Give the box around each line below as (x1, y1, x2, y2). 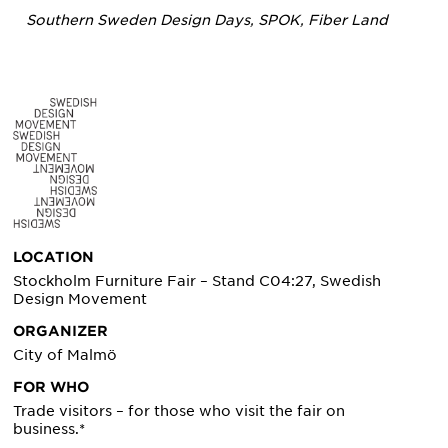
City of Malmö (13, 345, 118, 364)
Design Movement (13, 289, 148, 308)
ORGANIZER (13, 322, 109, 340)
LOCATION (13, 248, 95, 266)
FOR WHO (13, 378, 90, 396)
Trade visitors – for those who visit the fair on (13, 401, 346, 420)
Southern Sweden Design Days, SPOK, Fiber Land (26, 10, 388, 29)
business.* (13, 419, 86, 438)
